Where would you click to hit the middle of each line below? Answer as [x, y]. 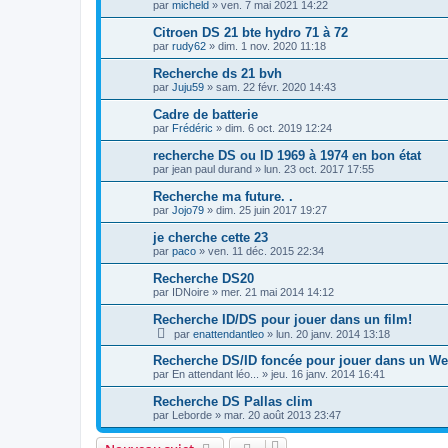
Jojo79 [188, 210]
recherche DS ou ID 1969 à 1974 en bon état [287, 156]
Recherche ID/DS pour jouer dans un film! [282, 320]
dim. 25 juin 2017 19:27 [271, 210]
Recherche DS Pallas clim [233, 402]
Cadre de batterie [205, 115]
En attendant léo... [215, 374]
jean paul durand [212, 169]
